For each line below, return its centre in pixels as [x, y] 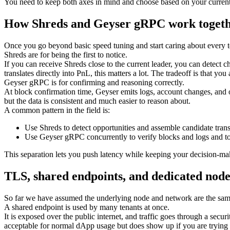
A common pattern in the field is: [57, 110]
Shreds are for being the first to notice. [66, 54]
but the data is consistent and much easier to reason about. [97, 101]
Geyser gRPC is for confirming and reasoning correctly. [94, 82]
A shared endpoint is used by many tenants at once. [87, 207]
